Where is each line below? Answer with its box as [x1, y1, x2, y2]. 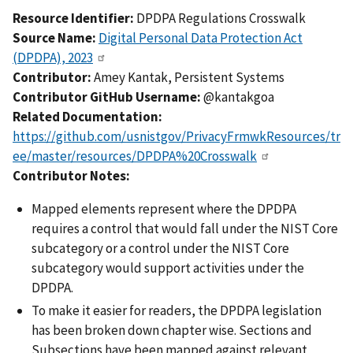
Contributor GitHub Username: [13, 88, 203, 106]
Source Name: [13, 29, 98, 47]
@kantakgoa [203, 88, 274, 106]
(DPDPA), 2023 [13, 49, 93, 67]
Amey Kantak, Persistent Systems [94, 69, 284, 87]
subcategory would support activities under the [32, 259, 304, 277]
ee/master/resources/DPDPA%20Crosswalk [13, 147, 257, 165]
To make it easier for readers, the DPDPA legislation [32, 302, 321, 320]
